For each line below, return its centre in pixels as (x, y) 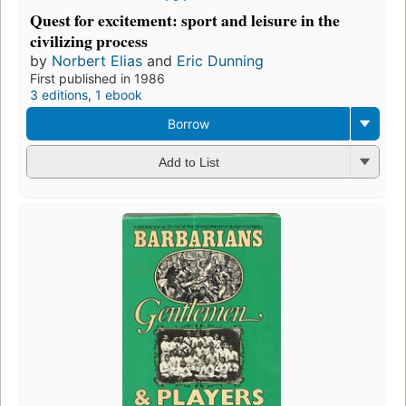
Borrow (188, 123)
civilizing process (89, 40)
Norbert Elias (97, 60)
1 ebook (119, 94)
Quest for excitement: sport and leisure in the (185, 19)
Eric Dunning (220, 60)
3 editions (59, 94)
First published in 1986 (97, 78)
